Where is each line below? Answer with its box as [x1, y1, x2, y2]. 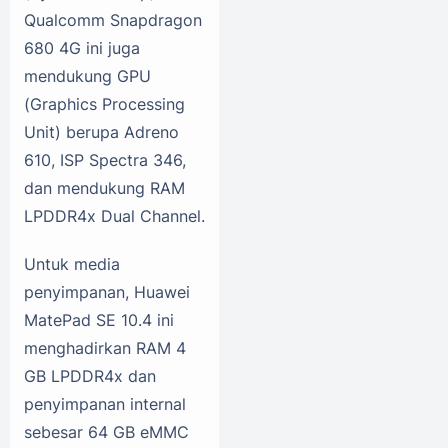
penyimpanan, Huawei [24, 281, 190, 302]
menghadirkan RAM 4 [24, 337, 186, 358]
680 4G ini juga [24, 37, 140, 58]
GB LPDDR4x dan [24, 365, 156, 386]
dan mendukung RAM [24, 177, 185, 198]
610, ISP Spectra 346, [24, 149, 186, 170]
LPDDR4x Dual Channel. [24, 205, 205, 226]
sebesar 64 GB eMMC [24, 421, 189, 442]
